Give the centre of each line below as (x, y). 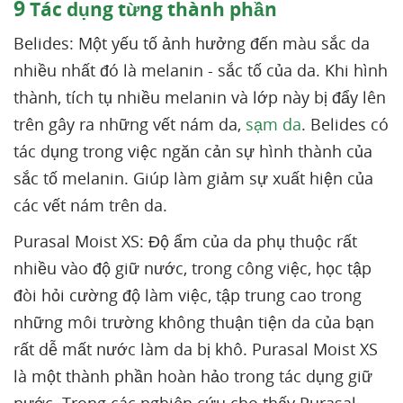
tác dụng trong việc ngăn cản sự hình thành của (193, 152)
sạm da (273, 125)
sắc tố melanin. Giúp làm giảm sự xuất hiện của (193, 179)
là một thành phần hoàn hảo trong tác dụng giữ (193, 376)
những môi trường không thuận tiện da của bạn (194, 322)
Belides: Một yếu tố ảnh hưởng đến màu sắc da (192, 44)
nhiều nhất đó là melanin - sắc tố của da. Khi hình (201, 71)
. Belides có (345, 125)
